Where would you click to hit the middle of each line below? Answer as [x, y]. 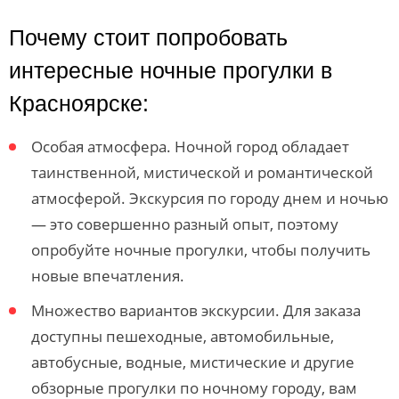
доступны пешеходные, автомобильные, [183, 336]
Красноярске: [79, 103]
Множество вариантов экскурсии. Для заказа [196, 310]
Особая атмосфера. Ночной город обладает [190, 147]
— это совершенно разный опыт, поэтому [185, 224]
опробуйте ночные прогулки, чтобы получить [201, 250]
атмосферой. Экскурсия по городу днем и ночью [210, 198]
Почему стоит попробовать [148, 37]
